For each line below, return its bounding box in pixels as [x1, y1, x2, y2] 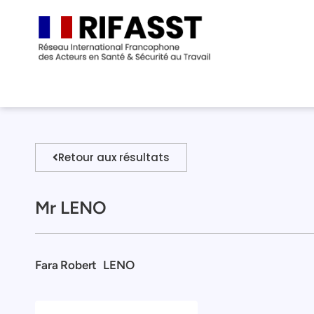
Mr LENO [35, 196, 107, 218]
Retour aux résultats [58, 149, 170, 165]
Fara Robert [35, 257, 97, 272]
